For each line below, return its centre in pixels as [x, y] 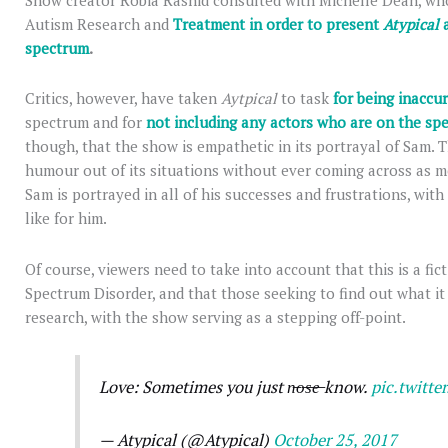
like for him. [66, 218]
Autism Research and [99, 24]
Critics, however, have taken [123, 98]
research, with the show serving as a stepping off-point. [215, 316]
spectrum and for [85, 122]
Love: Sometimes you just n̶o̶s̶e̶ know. [235, 386]
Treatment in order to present [278, 24]
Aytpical [251, 98]
